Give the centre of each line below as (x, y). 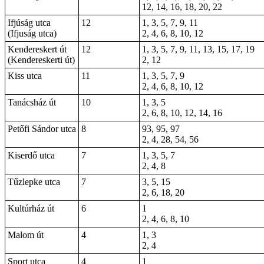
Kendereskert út (37, 49)
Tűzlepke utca (34, 182)
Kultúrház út (31, 208)
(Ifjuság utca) (32, 33)
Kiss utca (25, 76)
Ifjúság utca (29, 23)
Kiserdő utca (31, 155)
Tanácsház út (32, 102)
